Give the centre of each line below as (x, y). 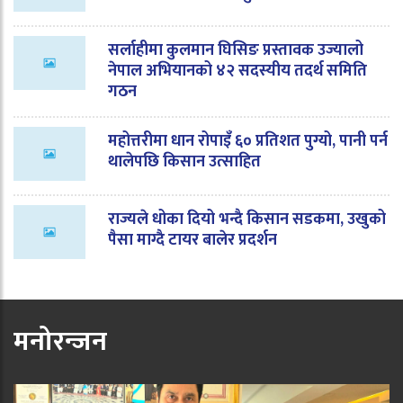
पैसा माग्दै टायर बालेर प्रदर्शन (193, 240)
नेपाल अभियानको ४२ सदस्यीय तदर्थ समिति (237, 71)
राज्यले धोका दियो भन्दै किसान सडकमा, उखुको (247, 219)
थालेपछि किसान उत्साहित (184, 161)
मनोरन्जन (60, 341)
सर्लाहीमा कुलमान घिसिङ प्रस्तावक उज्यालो (236, 50)
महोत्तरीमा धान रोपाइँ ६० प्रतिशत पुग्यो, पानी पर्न (248, 141)
